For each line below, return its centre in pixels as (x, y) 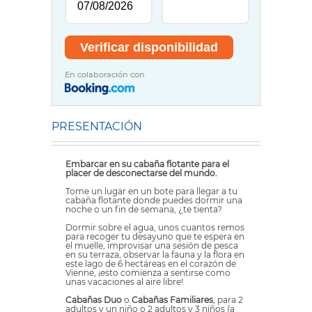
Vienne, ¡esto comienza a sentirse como (148, 273)
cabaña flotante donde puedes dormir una (154, 201)
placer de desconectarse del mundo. (141, 173)
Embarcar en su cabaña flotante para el (147, 164)
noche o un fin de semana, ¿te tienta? (144, 210)
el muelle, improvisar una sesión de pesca (152, 246)
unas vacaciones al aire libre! (124, 282)
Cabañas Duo (94, 300)
